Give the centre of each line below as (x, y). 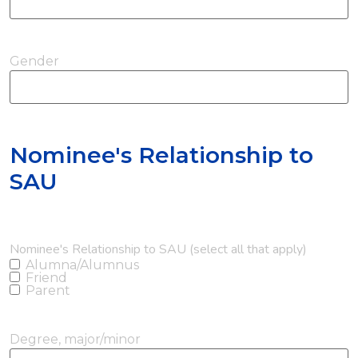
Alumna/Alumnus (82, 265)
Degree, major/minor (75, 339)
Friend (46, 277)
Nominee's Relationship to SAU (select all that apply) (158, 249)
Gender (34, 61)
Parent (48, 290)
